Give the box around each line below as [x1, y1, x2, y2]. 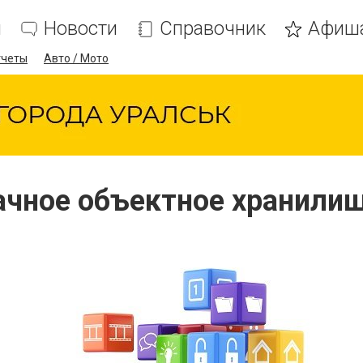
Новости [44, 17, 117, 40]
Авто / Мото [44, 52, 109, 65]
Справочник [160, 17, 266, 40]
